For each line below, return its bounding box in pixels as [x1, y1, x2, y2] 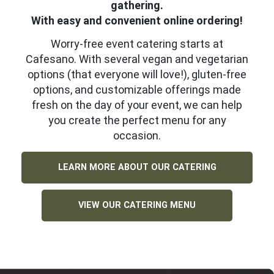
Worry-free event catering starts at [51, 37, 223, 51]
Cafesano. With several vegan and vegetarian [26, 53, 248, 66]
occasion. [113, 129, 161, 143]
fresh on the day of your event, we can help [32, 98, 242, 112]
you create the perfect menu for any [48, 114, 226, 127]
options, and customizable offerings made [33, 83, 241, 97]
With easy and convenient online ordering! [31, 13, 243, 27]
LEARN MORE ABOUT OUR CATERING [57, 162, 217, 173]
